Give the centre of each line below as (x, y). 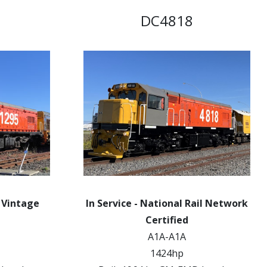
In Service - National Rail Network (167, 203)
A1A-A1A (167, 237)
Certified (167, 220)
